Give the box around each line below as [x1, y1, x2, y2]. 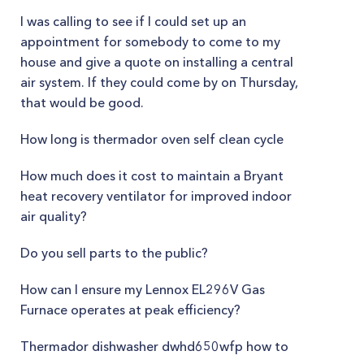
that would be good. [20, 94, 144, 110]
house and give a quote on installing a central [20, 54, 293, 70]
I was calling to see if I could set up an [20, 13, 246, 29]
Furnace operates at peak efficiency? [20, 301, 240, 318]
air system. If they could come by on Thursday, [20, 74, 298, 90]
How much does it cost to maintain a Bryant [20, 167, 284, 184]
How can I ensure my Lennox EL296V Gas [20, 281, 265, 297]
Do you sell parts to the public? [20, 245, 208, 261]
